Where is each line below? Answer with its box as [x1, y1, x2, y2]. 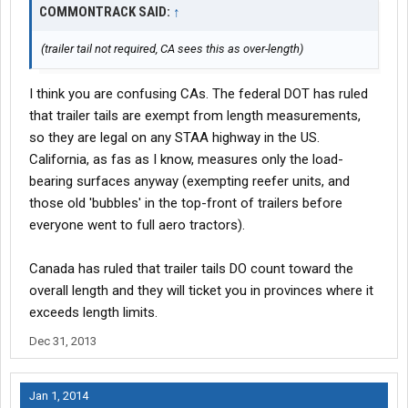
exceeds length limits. [29, 304, 158, 321]
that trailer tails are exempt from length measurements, [29, 107, 361, 125]
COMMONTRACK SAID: [39, 4, 173, 21]
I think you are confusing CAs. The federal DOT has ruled [29, 86, 368, 103]
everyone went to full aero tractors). [29, 217, 245, 234]
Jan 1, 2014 [29, 389, 88, 403]
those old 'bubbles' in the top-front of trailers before [29, 195, 342, 212]
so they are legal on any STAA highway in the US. [29, 129, 320, 147]
